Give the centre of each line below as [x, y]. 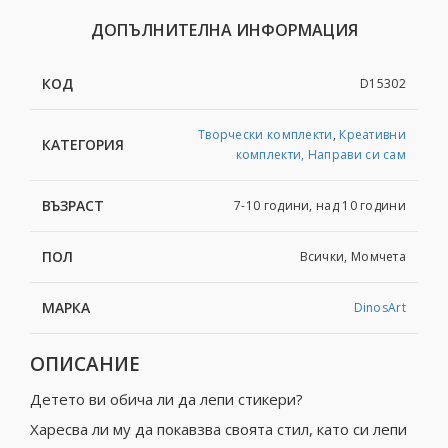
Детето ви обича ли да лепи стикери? [166, 399]
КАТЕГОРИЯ [83, 145]
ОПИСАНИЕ [85, 364]
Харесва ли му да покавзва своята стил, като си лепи [218, 429]
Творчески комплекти [265, 135]
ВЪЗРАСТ [73, 206]
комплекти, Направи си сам [320, 155]
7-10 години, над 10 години [320, 206]
